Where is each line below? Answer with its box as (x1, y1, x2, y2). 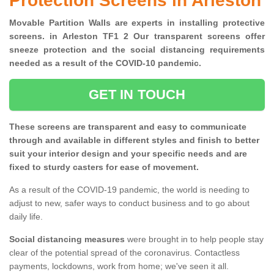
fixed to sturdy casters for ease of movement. (9, 162, 199, 172)
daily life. (9, 212, 43, 222)
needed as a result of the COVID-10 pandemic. (9, 58, 206, 68)
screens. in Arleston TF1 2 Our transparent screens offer (9, 31, 265, 42)
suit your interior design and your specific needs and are (9, 149, 247, 159)
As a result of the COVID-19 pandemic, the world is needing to (9, 185, 250, 195)
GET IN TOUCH (88, 87, 186, 103)
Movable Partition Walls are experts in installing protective (9, 18, 265, 28)
